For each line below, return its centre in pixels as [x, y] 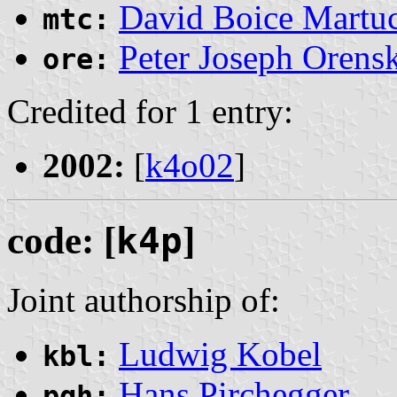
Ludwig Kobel [220, 354]
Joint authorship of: [144, 300]
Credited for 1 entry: [150, 111]
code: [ [62, 240]
